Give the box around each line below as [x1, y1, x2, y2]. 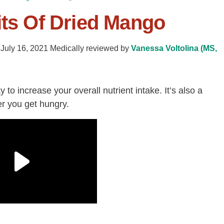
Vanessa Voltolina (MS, [131, 44, 217, 52]
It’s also [164, 85, 195, 95]
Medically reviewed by [48, 44, 131, 52]
